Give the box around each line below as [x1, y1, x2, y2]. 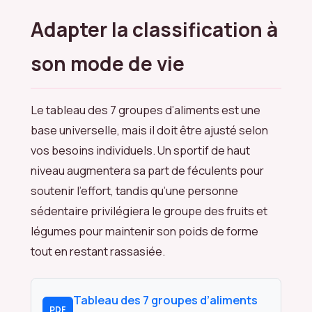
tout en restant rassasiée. [31, 242, 165, 259]
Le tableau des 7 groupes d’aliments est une [31, 101, 260, 118]
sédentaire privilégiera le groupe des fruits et [31, 202, 267, 219]
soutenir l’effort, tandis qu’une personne [31, 182, 238, 198]
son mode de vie [31, 49, 185, 77]
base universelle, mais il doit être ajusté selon [31, 121, 268, 138]
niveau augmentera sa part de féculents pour [31, 162, 264, 178]
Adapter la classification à [31, 15, 278, 42]
